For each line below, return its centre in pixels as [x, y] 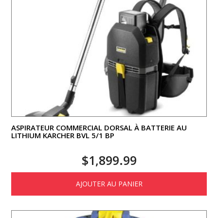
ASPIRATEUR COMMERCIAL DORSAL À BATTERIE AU [99, 127]
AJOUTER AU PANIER [109, 183]
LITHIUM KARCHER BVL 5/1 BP [63, 135]
